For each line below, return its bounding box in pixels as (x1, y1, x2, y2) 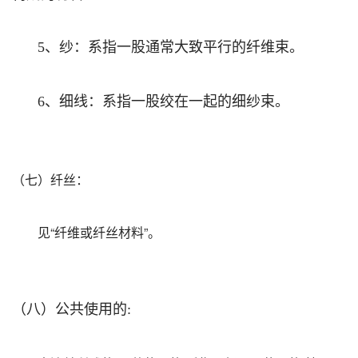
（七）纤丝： (12, 169, 89, 189)
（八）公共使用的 (12, 296, 127, 318)
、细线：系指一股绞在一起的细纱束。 (45, 89, 289, 110)
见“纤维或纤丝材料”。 (38, 222, 161, 241)
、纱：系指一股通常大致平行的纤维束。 (45, 34, 304, 56)
